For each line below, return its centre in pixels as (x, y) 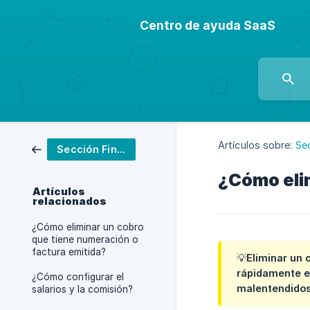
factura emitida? (69, 252)
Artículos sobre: (255, 145)
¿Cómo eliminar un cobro (88, 227)
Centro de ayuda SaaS (208, 25)
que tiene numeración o (85, 239)
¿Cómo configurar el (78, 277)
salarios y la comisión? (82, 289)
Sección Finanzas (121, 149)
